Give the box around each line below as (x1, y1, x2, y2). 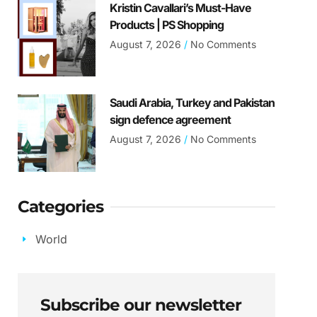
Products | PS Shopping (109, 18, 224, 33)
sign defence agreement (109, 113, 231, 127)
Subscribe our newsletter (40, 294, 242, 315)
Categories (18, 196, 104, 217)
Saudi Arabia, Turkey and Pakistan (109, 96, 275, 110)
